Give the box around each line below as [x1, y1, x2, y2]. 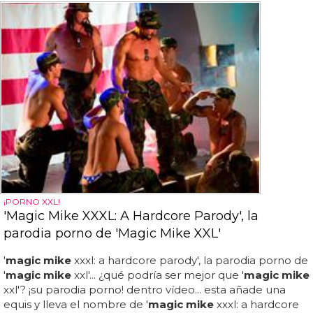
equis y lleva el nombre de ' [3, 298, 148, 312]
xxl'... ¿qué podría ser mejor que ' [71, 268, 244, 282]
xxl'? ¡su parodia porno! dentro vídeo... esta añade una [3, 283, 286, 297]
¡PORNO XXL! [3, 196, 60, 208]
